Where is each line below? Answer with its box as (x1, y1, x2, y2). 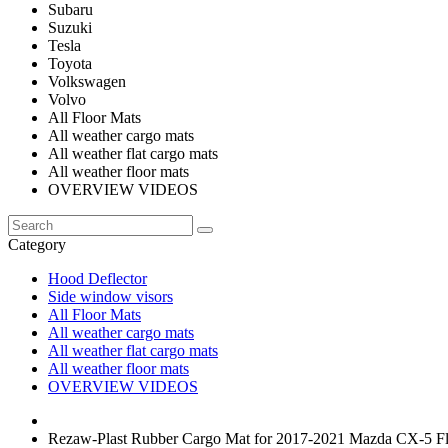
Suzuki (48, 19, 92, 36)
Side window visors (48, 288, 173, 305)
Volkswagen (48, 73, 126, 90)
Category (8, 236, 66, 253)
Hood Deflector (48, 270, 147, 287)
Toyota (48, 55, 92, 72)
